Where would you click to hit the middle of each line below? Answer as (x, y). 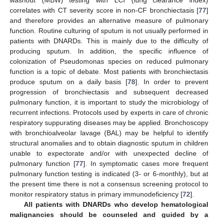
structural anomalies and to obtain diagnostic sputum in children (109, 143)
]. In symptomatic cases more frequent (146, 163)
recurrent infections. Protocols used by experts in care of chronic (109, 112)
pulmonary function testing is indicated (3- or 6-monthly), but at (109, 173)
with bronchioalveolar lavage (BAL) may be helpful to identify (109, 133)
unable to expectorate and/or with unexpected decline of (109, 153)
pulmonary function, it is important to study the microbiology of (109, 102)
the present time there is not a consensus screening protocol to (109, 184)
